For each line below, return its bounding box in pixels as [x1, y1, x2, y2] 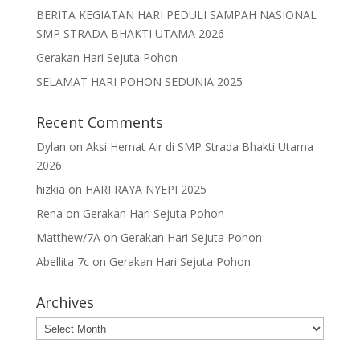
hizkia [35, 182, 65, 198]
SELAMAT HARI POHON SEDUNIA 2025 [35, 74, 243, 90]
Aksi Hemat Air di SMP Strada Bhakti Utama [85, 139, 313, 155]
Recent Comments [35, 112, 163, 133]
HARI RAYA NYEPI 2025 [84, 182, 207, 198]
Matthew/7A [35, 230, 100, 246]
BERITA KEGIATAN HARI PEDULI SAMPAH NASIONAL [35, 7, 317, 23]
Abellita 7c [35, 254, 89, 270]
